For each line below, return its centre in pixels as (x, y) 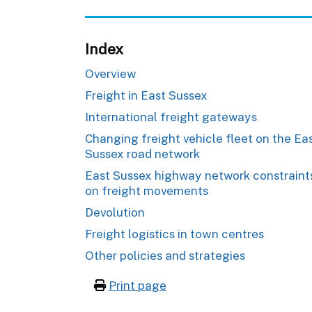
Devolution (115, 212)
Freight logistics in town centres (174, 234)
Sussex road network (142, 154)
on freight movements (147, 190)
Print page (138, 285)
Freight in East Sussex (146, 95)
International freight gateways (171, 117)
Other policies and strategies (165, 255)
